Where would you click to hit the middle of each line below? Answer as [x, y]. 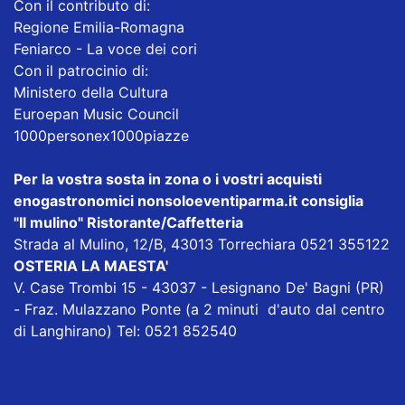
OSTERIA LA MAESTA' [91, 265]
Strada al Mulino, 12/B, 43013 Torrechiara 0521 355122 [202, 244]
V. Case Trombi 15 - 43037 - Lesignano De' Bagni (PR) [199, 287]
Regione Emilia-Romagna [99, 27]
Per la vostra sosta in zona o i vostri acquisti [168, 179]
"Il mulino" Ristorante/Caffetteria [128, 222]
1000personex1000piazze [101, 135]
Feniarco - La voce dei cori [105, 48]
